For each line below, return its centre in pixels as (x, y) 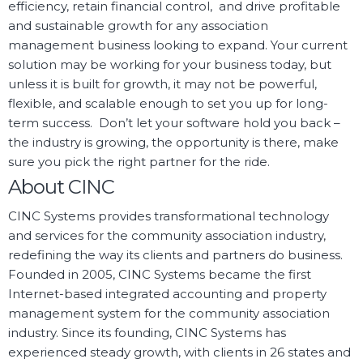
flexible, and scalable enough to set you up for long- (168, 104)
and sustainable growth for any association (138, 26)
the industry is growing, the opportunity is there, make (173, 143)
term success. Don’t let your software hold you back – (174, 123)
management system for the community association (169, 314)
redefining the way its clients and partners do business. (175, 255)
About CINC (62, 187)
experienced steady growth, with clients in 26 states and (179, 352)
